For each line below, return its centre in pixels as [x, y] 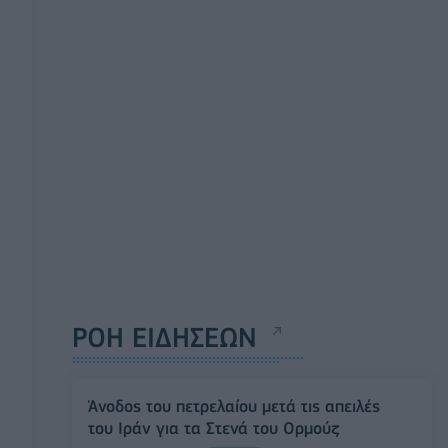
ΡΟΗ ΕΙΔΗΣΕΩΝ [164, 338]
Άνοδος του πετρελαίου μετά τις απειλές [234, 406]
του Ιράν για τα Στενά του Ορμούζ [214, 428]
